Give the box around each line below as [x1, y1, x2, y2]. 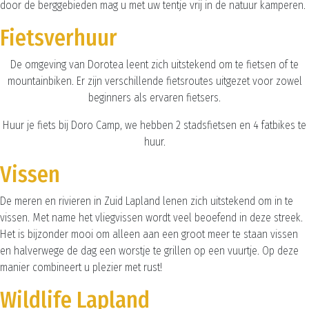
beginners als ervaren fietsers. [88, 91, 221, 104]
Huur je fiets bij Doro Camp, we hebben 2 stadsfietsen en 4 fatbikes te [3, 119, 306, 132]
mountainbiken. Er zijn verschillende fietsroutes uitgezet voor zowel [7, 74, 302, 88]
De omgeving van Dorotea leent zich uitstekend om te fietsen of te [10, 58, 299, 71]
